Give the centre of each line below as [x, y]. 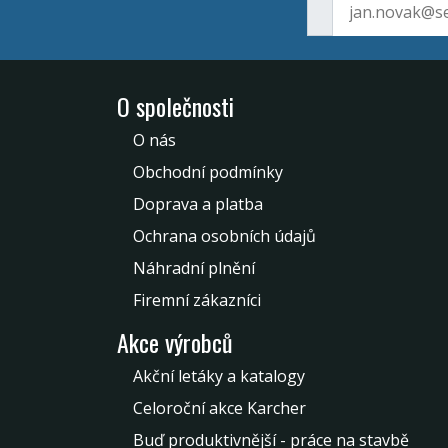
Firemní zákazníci [197, 299]
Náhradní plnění [194, 267]
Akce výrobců [175, 341]
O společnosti [175, 105]
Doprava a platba [198, 203]
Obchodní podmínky [208, 171]
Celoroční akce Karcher [219, 407]
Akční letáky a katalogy [219, 375]
